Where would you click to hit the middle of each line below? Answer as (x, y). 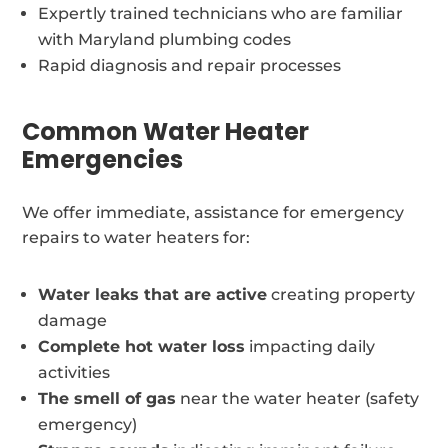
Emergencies (103, 159)
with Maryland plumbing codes (165, 39)
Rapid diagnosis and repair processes (190, 65)
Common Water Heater (166, 131)
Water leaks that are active (153, 294)
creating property (341, 294)
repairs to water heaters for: (136, 237)
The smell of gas (107, 398)
